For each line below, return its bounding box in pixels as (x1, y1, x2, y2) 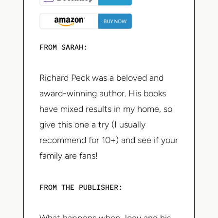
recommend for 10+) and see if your (39, 135, 178, 146)
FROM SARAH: (39, 43, 88, 52)
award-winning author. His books (39, 88, 166, 99)
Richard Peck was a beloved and (39, 73, 163, 84)
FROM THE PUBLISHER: (39, 183, 123, 192)
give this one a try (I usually (39, 119, 145, 130)
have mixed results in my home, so (39, 104, 172, 115)
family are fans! (39, 150, 98, 162)
